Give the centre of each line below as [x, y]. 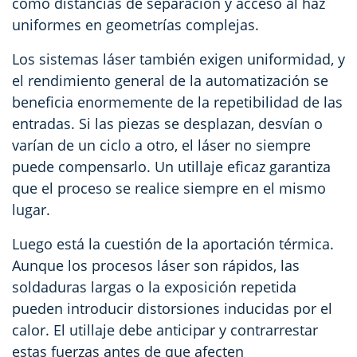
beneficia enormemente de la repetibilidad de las [177, 102]
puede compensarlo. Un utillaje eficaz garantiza [171, 166]
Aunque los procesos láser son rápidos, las [156, 265]
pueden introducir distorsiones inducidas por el [172, 308]
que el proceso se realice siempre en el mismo [169, 188]
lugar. [31, 209]
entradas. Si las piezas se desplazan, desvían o [167, 123]
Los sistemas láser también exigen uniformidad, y [178, 59]
